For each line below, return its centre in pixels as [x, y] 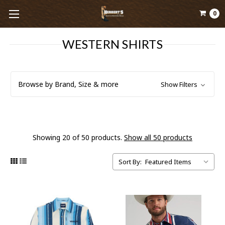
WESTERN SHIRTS [113, 44]
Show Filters [180, 84]
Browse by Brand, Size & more [68, 84]
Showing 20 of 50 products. [78, 137]
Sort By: [130, 161]
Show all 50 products [158, 137]
